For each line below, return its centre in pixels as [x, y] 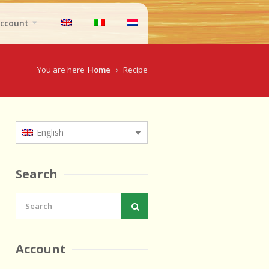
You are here [61, 70]
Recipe [135, 70]
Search [37, 174]
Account [41, 249]
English [50, 133]
